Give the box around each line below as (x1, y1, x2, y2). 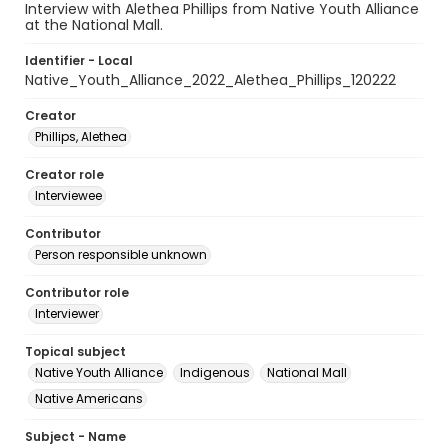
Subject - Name (25, 428, 126, 445)
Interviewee (35, 187, 102, 204)
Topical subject (25, 343, 126, 360)
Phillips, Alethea (35, 128, 127, 145)
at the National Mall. (25, 15, 163, 35)
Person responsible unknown (35, 246, 207, 263)
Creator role (25, 166, 104, 183)
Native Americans (35, 390, 143, 407)
